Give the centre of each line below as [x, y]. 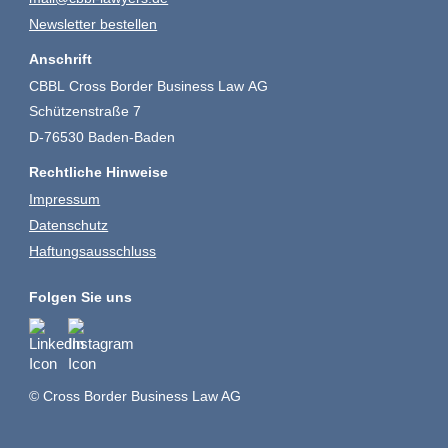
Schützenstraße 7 [85, 111]
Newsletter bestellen [93, 23]
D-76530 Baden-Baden [102, 137]
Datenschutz [69, 225]
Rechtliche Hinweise [99, 172]
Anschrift [61, 58]
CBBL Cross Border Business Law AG [149, 85]
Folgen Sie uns [81, 296]
